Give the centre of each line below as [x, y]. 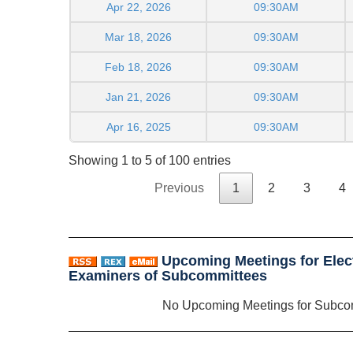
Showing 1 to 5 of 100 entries [150, 161]
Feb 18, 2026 [138, 67]
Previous [179, 188]
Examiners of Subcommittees [168, 276]
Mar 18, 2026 [138, 37]
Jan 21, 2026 [138, 97]
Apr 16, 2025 [138, 126]
